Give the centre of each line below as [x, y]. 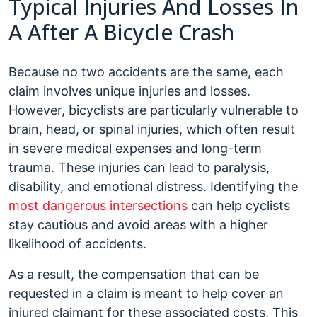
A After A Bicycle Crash [121, 32]
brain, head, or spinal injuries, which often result [152, 129]
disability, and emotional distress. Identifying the [153, 186]
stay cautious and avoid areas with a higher [138, 225]
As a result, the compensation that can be [134, 274]
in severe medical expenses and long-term [135, 148]
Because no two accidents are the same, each [146, 72]
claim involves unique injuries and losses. [129, 91]
